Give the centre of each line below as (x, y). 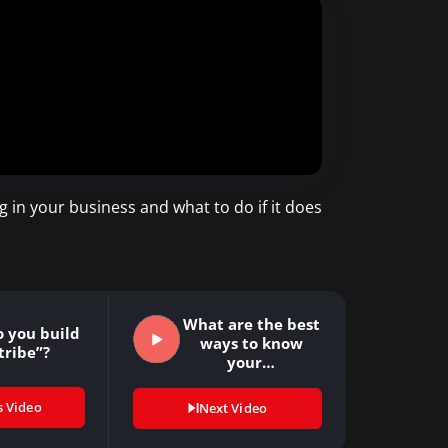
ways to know (251, 342)
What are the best (251, 323)
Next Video (232, 407)
